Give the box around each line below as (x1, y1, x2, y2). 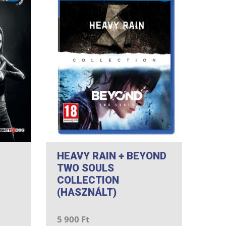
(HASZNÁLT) (57, 186, 117, 198)
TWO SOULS (57, 161, 114, 174)
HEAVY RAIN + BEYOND (57, 149, 166, 162)
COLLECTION (57, 174, 119, 186)
